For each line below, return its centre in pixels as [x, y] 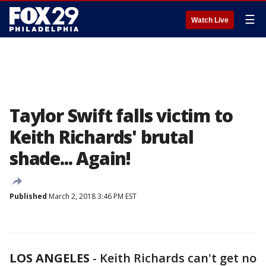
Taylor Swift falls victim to [121, 115]
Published [28, 196]
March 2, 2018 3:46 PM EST [92, 196]
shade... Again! [70, 158]
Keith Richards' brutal [102, 137]
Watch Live [210, 20]
